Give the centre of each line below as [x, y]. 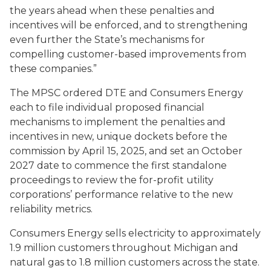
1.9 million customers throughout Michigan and [124, 248]
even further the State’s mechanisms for [107, 40]
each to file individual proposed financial [107, 107]
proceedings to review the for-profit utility [112, 180]
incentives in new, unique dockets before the [119, 136]
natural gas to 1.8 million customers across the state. [135, 262]
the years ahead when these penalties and [112, 11]
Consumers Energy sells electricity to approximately [135, 233]
